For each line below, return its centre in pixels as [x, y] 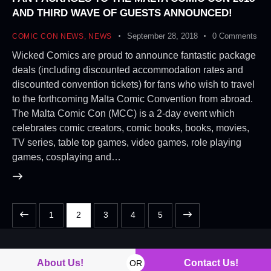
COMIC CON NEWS [48, 37]
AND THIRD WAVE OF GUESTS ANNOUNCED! [122, 13]
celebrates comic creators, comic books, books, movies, [131, 128]
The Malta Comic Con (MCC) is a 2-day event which [123, 113]
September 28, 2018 [162, 36]
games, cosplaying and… [67, 157]
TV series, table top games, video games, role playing [127, 142]
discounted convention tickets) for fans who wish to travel [133, 84]
